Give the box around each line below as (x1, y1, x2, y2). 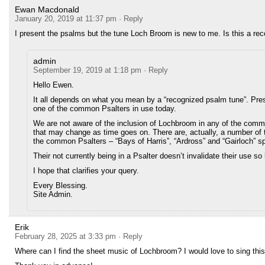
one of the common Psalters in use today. (33, 104, 176, 113)
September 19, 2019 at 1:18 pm (33, 66, 141, 75)
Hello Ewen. (33, 80, 74, 89)
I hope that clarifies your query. (33, 166, 139, 175)
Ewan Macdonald (15, 5, 79, 14)
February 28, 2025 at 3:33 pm (15, 232, 116, 241)
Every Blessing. (33, 181, 88, 190)
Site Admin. (33, 190, 73, 199)
